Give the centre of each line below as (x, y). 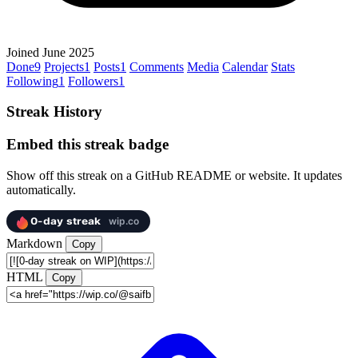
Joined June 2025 (50, 52)
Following (32, 81)
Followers (93, 81)
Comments (157, 66)
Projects (64, 66)
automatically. (41, 189)
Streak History (54, 112)
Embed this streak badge (88, 145)
